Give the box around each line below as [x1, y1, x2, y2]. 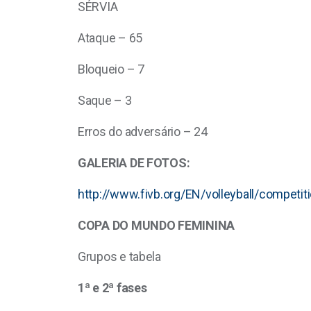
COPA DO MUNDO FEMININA [78, 218, 235, 233]
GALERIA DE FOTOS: [78, 155, 190, 171]
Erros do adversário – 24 [78, 124, 208, 140]
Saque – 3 [78, 93, 132, 108]
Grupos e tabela [78, 249, 161, 264]
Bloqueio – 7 [78, 62, 144, 77]
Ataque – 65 [78, 31, 143, 46]
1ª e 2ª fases [78, 280, 147, 296]
